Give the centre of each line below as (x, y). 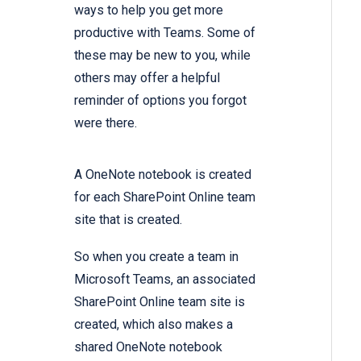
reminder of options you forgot (160, 100)
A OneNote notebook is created (163, 174)
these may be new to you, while (162, 55)
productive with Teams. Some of (165, 32)
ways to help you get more (149, 10)
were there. (106, 122)
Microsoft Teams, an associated (165, 279)
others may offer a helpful (147, 77)
